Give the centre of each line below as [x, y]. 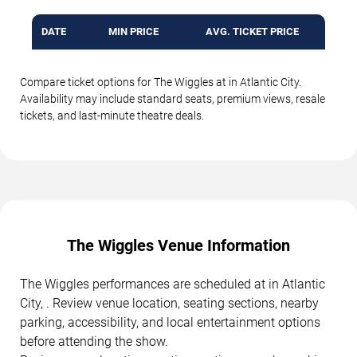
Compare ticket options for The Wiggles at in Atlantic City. [161, 82]
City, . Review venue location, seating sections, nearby [169, 304]
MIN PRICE [133, 32]
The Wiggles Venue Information [178, 246]
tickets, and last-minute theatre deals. [112, 116]
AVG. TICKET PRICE [252, 32]
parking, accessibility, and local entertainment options [170, 323]
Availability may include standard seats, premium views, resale [173, 99]
